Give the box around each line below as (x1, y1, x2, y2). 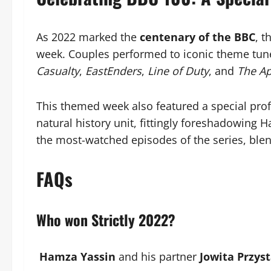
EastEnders (85, 63, 142, 78)
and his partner (116, 249, 200, 264)
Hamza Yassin (39, 249, 116, 264)
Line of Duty (148, 63, 209, 78)
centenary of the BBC (140, 29, 255, 44)
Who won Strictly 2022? (36, 208, 175, 230)
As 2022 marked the (36, 29, 140, 44)
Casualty (36, 63, 79, 78)
